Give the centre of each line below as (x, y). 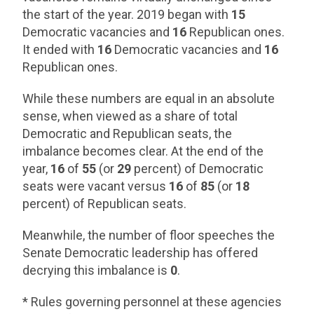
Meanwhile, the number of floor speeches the (149, 235)
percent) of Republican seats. (105, 204)
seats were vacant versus (96, 186)
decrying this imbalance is (97, 270)
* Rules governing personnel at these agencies (152, 302)
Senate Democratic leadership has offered (141, 253)
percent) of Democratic (198, 169)
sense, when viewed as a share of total (130, 116)
